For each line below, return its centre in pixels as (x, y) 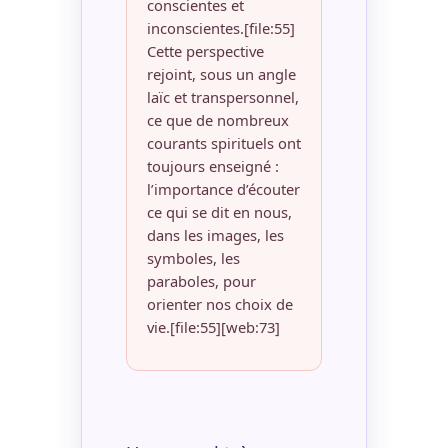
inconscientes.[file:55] (220, 28)
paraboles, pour (201, 281)
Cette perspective (205, 51)
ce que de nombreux (217, 120)
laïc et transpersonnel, (222, 97)
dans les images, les (215, 235)
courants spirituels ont (223, 143)
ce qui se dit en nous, (219, 212)
